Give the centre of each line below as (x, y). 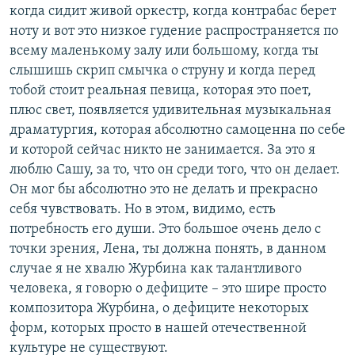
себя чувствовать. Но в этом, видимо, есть (143, 210)
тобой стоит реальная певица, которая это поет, (160, 91)
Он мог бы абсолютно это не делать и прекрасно (164, 190)
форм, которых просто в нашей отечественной (158, 329)
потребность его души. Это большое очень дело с (165, 230)
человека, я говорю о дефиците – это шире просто (168, 289)
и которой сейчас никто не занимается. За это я (162, 151)
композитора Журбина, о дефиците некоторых (159, 309)
